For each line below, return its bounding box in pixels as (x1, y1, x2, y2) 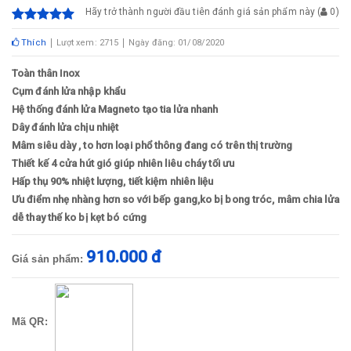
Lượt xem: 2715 (56, 38, 119, 48)
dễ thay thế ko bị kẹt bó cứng (12, 212, 147, 223)
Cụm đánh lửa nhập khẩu (12, 85, 128, 97)
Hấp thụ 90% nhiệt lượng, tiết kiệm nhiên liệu (12, 175, 214, 187)
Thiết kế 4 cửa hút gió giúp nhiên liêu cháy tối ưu (12, 157, 235, 169)
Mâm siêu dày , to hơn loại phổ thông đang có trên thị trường (12, 139, 293, 151)
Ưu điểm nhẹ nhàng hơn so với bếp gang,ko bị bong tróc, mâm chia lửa (12, 194, 339, 205)
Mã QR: (12, 316, 51, 328)
